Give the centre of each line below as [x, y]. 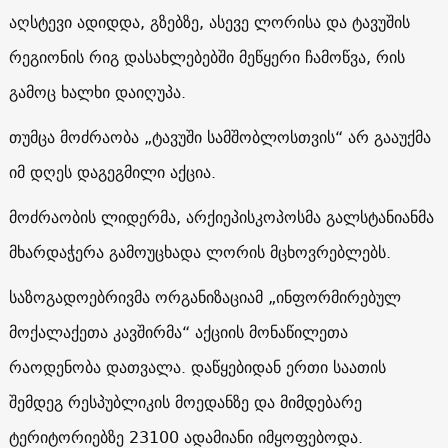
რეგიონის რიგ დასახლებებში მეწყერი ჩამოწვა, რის [206, 56]
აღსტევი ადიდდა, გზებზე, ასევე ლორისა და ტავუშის [209, 21]
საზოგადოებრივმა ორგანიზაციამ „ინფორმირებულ [204, 296]
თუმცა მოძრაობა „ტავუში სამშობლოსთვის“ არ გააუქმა [219, 136]
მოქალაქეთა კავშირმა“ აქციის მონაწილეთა [178, 331]
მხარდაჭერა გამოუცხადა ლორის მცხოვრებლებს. [199, 251]
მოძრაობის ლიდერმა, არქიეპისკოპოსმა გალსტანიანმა [221, 216]
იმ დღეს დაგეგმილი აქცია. [112, 171]
